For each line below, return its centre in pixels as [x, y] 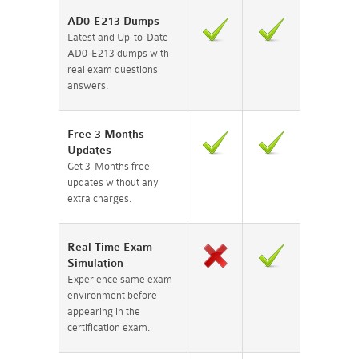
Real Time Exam [110, 247]
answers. [88, 85]
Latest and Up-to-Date [118, 37]
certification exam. [109, 327]
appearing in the [104, 311]
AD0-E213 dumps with [118, 53]
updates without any [113, 182]
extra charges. [99, 198]
